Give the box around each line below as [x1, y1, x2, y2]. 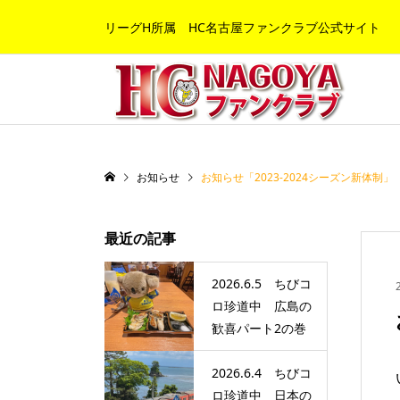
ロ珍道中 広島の [212, 297, 312, 315]
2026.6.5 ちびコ [212, 275, 312, 293]
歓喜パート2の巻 [212, 320, 306, 337]
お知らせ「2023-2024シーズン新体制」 [201, 170, 394, 185]
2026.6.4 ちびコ [212, 364, 312, 382]
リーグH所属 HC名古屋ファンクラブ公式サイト [104, 18, 380, 36]
